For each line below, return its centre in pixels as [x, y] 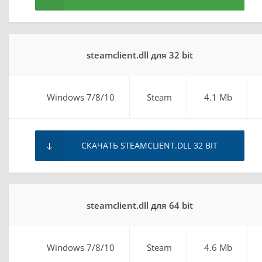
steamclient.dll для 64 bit [139, 205]
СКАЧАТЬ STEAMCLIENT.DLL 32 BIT [150, 145]
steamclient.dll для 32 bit [139, 55]
